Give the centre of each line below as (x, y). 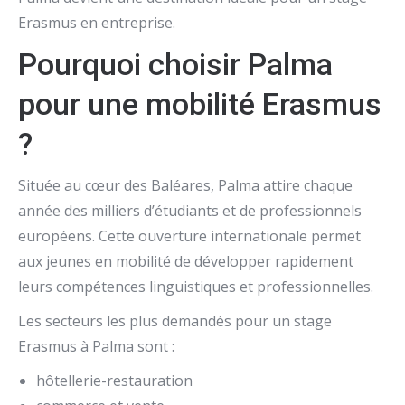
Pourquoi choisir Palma (175, 64)
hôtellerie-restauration (114, 381)
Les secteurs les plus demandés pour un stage (175, 321)
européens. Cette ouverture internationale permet (189, 236)
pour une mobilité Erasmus (200, 104)
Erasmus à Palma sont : (96, 346)
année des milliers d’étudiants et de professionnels (190, 211)
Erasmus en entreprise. (97, 23)
